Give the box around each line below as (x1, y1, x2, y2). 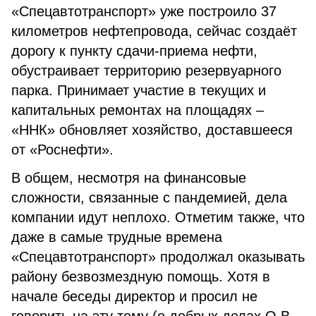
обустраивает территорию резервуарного (11, 63, 281, 78)
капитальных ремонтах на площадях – (11, 102, 264, 118)
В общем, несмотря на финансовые (11, 170, 246, 186)
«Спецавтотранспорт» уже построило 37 (11, 4, 276, 19)
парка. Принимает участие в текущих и (11, 83, 266, 98)
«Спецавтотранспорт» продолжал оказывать (11, 249, 305, 265)
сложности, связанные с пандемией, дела (11, 190, 287, 205)
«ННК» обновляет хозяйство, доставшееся (11, 122, 293, 138)
